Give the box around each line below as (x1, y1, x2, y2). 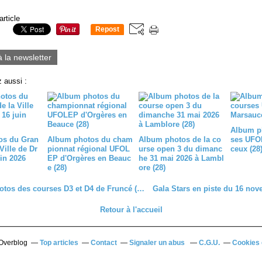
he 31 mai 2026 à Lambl (139, 154, 224, 163)
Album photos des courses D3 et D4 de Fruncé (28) (136, 184, 144, 193)
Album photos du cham (47, 135, 133, 144)
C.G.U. (199, 239, 220, 247)
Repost (95, 25, 119, 34)
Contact (91, 239, 117, 247)
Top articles (40, 239, 78, 247)
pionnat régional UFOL (47, 144, 130, 153)
